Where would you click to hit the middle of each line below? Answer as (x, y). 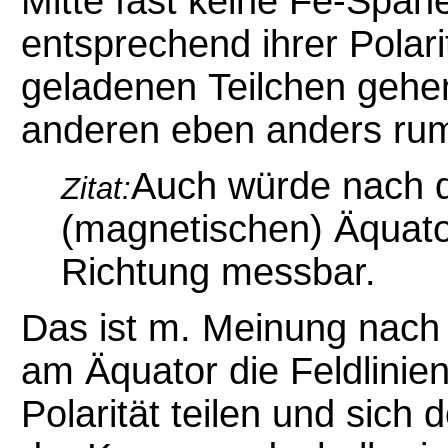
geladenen (114, 87)
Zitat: (96, 188)
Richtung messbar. (218, 272)
